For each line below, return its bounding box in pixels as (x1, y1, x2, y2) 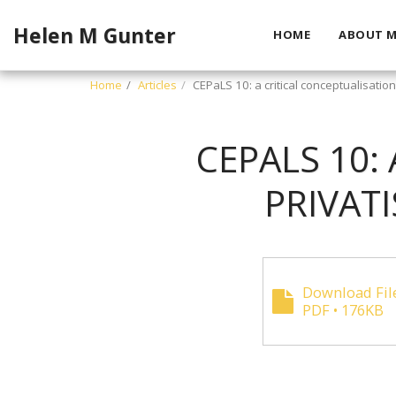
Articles (138, 77, 177, 93)
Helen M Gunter (13, 20, 176, 49)
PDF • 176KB (302, 299, 384, 320)
